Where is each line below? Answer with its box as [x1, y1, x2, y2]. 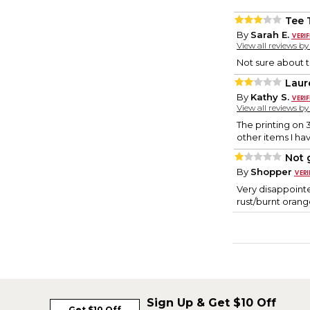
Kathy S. [250, 91, 289, 103]
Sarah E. [250, 29, 289, 41]
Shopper [250, 166, 292, 178]
